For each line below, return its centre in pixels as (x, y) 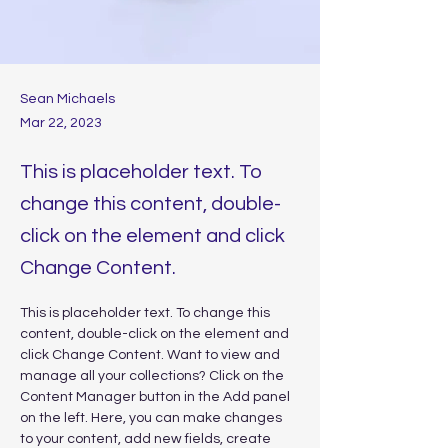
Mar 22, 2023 (61, 123)
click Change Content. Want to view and (151, 355)
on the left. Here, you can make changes (152, 418)
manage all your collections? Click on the (153, 376)
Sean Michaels (67, 99)
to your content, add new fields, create (147, 439)
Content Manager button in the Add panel (156, 397)
